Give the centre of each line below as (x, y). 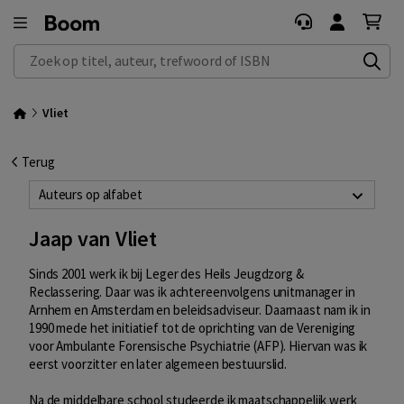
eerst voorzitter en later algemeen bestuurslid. (158, 364)
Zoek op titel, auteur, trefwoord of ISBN (126, 54)
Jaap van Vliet (93, 239)
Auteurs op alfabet (91, 194)
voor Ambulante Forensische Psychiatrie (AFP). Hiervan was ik (198, 346)
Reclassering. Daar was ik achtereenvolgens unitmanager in (192, 292)
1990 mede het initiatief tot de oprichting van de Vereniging (193, 328)
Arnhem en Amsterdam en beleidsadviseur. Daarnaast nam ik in (200, 310)
